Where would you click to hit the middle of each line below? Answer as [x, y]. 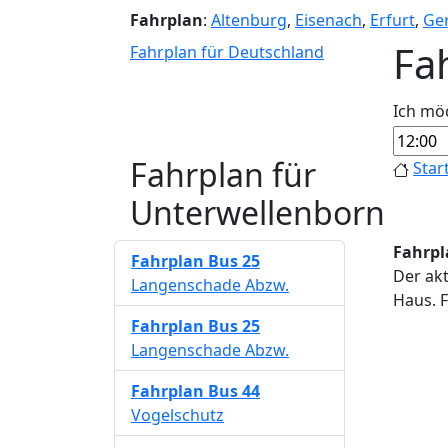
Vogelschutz [177, 415]
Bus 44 [234, 391]
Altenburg [249, 20]
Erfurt [392, 20]
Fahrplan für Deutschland [227, 52]
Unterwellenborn [257, 212]
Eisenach [328, 20]
